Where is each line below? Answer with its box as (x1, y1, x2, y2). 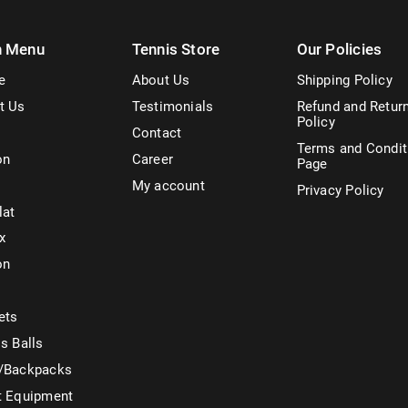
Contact (131, 124, 182, 141)
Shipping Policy (296, 72, 393, 89)
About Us (131, 72, 190, 89)
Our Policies (296, 39, 382, 58)
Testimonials (131, 98, 214, 116)
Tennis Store (131, 39, 220, 58)
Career (131, 150, 174, 168)
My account (131, 177, 205, 194)
